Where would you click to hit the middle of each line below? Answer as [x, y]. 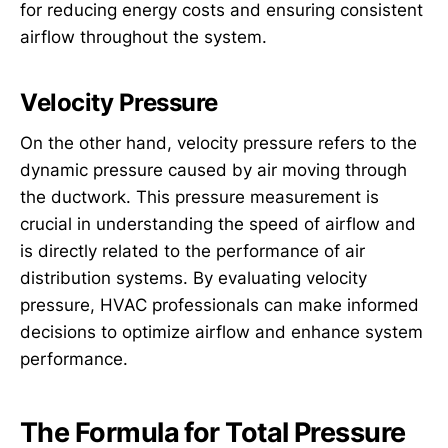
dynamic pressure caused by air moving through [213, 170]
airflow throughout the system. [143, 37]
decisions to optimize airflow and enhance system [221, 332]
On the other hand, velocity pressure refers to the [218, 143]
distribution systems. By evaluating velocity [193, 278]
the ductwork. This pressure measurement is [199, 197]
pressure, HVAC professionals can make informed [219, 305]
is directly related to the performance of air [192, 251]
